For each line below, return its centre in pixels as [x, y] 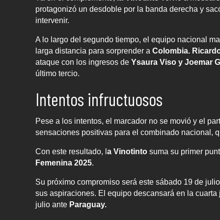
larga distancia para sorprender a [94, 51]
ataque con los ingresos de [82, 62]
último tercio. [57, 74]
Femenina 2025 [64, 163]
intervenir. [52, 21]
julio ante [51, 205]
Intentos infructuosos [99, 99]
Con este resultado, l [71, 152]
